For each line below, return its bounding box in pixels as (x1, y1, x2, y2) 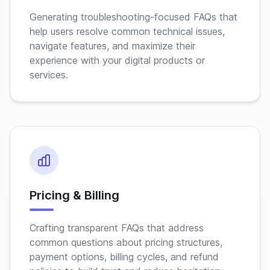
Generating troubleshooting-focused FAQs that (30, 11, 237, 23)
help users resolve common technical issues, (30, 25, 225, 37)
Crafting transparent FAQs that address (30, 222, 204, 234)
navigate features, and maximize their (30, 40, 195, 52)
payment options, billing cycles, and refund (30, 251, 219, 263)
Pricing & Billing (30, 188, 119, 202)
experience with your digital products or (30, 54, 205, 66)
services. (30, 69, 68, 81)
